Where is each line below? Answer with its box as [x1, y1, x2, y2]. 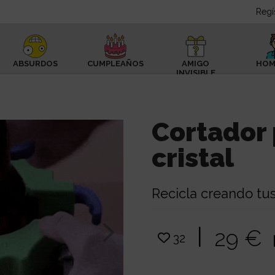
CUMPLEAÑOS [87, 59, 144, 68]
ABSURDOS [12, 59, 58, 68]
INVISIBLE [176, 68, 215, 77]
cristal [152, 143, 234, 173]
